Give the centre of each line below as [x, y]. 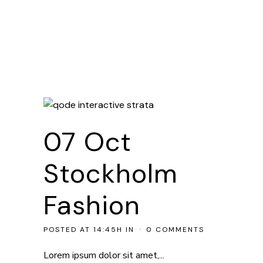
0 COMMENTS [175, 230]
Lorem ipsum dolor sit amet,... [104, 255]
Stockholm [111, 173]
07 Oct [87, 142]
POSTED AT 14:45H [83, 230]
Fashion [92, 205]
